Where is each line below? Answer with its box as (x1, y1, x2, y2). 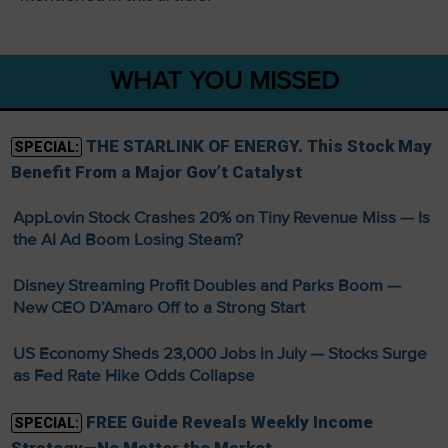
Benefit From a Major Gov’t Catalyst (10, 162, 302, 183)
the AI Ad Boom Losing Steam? (12, 229, 243, 251)
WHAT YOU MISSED (109, 65, 339, 98)
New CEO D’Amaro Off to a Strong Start (12, 297, 305, 319)
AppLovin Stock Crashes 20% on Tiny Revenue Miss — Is (12, 207, 430, 229)
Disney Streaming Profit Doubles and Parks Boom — (12, 275, 401, 297)
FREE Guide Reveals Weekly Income (85, 412, 373, 433)
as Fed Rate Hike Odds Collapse (12, 365, 255, 387)
